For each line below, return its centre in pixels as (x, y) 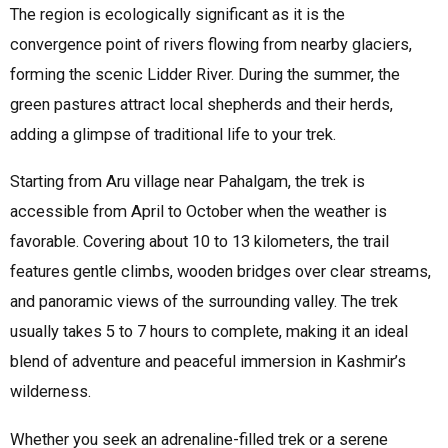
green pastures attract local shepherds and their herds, (201, 104)
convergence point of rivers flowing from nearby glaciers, (211, 44)
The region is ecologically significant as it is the (177, 14)
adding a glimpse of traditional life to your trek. (173, 134)
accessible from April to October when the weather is (198, 212)
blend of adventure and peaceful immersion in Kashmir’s (208, 362)
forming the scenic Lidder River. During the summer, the (205, 74)
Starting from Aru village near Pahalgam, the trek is (187, 182)
